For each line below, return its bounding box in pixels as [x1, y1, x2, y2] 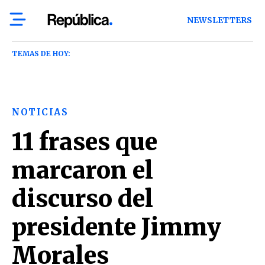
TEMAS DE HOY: [12, 49, 70, 58]
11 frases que [12, 127, 157, 157]
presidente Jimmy [12, 212, 221, 242]
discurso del [12, 184, 153, 214]
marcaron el [12, 156, 153, 185]
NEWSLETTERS [187, 15, 253, 25]
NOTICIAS [12, 106, 68, 118]
